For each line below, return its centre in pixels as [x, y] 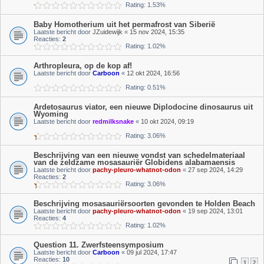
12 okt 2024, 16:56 [153, 73]
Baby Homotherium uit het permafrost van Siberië [124, 24]
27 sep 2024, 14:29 [215, 170]
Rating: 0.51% [144, 87]
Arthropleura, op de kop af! [83, 66]
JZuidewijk [108, 32]
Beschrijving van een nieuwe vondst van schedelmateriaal [139, 155]
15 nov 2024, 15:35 [157, 32]
